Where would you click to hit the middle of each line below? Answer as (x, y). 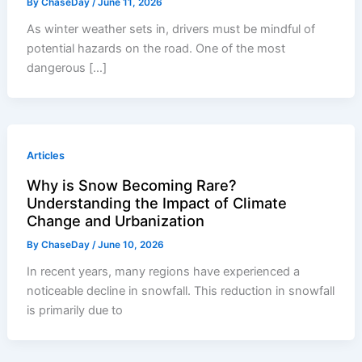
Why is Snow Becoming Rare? (132, 185)
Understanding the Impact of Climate (157, 203)
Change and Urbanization (116, 221)
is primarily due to (75, 311)
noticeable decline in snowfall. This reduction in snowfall (181, 291)
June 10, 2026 (131, 245)
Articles (46, 156)
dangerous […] (67, 68)
